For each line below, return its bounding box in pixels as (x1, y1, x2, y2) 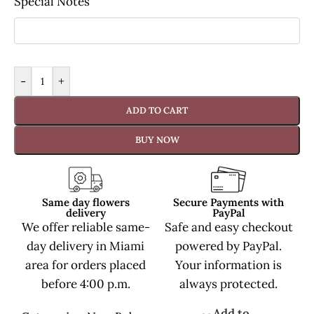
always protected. (179, 276, 278, 292)
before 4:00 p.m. (41, 276, 130, 292)
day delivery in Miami (27, 238, 144, 254)
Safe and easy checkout (164, 219, 293, 235)
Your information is (175, 257, 282, 273)
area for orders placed (25, 257, 146, 273)
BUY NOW (135, 134, 179, 146)
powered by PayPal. (175, 238, 282, 254)
